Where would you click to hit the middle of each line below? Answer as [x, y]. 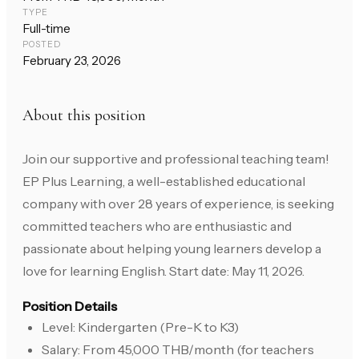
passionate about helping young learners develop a [172, 249]
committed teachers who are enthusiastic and [157, 226]
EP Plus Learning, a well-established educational [164, 182]
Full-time [46, 29]
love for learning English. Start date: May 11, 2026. [163, 271]
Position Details [70, 307]
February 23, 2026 [72, 61]
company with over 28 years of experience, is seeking [178, 204]
